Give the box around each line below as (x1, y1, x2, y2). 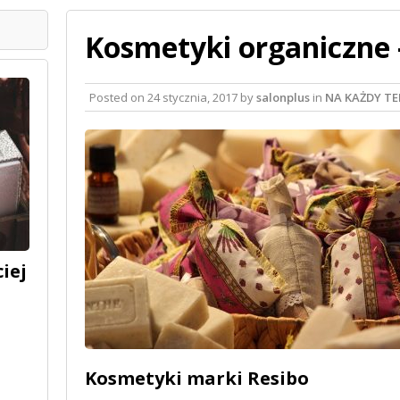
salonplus (256, 88, 310, 105)
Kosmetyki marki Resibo (85, 365, 309, 390)
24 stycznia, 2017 (147, 88, 237, 105)
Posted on (89, 88, 147, 105)
